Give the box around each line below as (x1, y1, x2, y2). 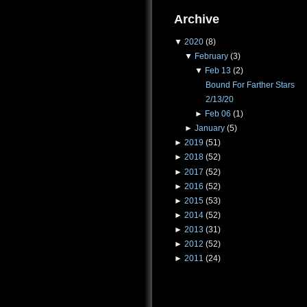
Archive (174, 11, 219, 26)
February (194, 51, 228, 61)
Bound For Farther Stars (205, 80, 295, 90)
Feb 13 (204, 65, 231, 75)
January (194, 123, 225, 134)
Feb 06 (204, 109, 231, 119)
